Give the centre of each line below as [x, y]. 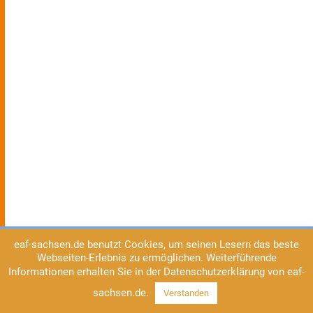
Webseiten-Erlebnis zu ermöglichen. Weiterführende [156, 258]
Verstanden [186, 293]
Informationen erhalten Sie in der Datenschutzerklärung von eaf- [156, 272]
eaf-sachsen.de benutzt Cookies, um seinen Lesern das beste [156, 244]
